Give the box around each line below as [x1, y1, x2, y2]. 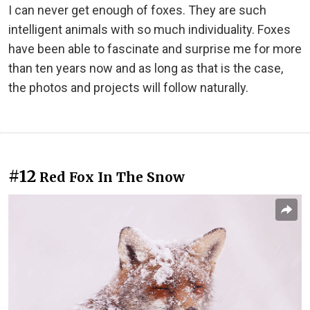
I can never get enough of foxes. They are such [8, 3, 266, 18]
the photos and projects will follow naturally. [8, 80, 248, 95]
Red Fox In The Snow [39, 169, 185, 186]
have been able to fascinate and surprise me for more [8, 42, 302, 57]
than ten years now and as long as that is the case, [8, 61, 283, 76]
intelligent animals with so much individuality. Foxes [8, 22, 291, 37]
